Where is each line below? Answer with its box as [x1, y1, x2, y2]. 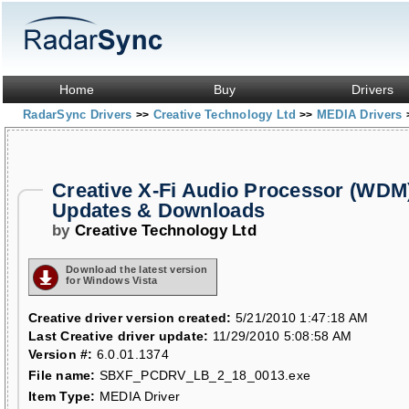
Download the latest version [66, 264, 208, 275]
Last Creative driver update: [28, 329, 209, 343]
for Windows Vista [66, 275, 158, 286]
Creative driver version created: [28, 310, 232, 325]
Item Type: [28, 389, 96, 404]
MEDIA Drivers [316, 108, 406, 121]
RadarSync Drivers [23, 108, 136, 121]
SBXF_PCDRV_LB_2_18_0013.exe [95, 368, 311, 383]
